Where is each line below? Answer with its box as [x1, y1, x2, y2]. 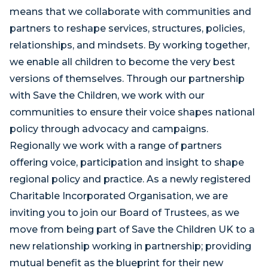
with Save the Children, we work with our [10, 90, 205, 101]
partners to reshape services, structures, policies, [10, 23, 245, 34]
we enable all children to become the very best [10, 56, 235, 68]
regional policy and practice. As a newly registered [10, 173, 251, 185]
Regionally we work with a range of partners [10, 140, 222, 151]
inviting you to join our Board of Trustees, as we [10, 207, 239, 218]
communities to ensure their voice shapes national [10, 106, 255, 118]
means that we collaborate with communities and [10, 6, 251, 17]
